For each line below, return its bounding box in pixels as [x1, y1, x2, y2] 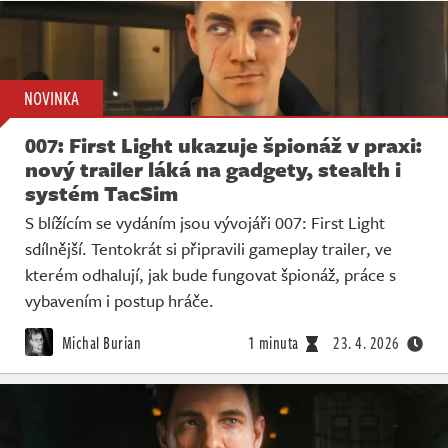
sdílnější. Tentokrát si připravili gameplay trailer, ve [25, 235, 392, 261]
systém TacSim [25, 177, 178, 208]
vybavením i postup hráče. [25, 287, 214, 313]
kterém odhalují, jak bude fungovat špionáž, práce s [25, 261, 396, 287]
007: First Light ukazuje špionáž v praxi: [25, 129, 422, 160]
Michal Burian [58, 330, 141, 355]
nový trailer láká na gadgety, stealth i [25, 153, 401, 184]
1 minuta [247, 330, 299, 355]
